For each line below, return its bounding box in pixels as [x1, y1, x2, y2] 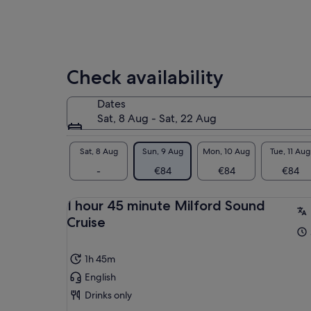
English [85, 271, 116, 284]
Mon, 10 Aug [203, 145, 250, 157]
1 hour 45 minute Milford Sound [67, 197, 265, 215]
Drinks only [85, 289, 132, 302]
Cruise [67, 214, 106, 231]
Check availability [67, 65, 224, 90]
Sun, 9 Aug [142, 145, 183, 157]
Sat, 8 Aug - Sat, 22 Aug [97, 111, 217, 126]
